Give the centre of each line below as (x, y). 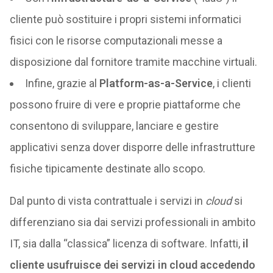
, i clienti (232, 83)
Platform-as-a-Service (156, 83)
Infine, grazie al (62, 83)
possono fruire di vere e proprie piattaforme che (125, 105)
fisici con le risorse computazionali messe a (116, 41)
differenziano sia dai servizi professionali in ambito (132, 222)
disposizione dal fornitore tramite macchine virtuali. (133, 62)
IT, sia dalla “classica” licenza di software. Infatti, (126, 243)
